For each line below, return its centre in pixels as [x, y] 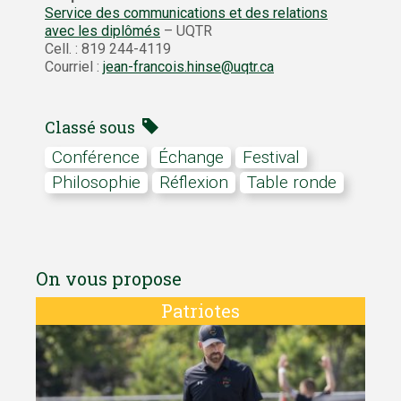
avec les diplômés [102, 30]
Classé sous [94, 127]
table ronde [296, 182]
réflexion [199, 182]
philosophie [102, 182]
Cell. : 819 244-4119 [108, 48]
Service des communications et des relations [186, 13]
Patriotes [200, 310]
